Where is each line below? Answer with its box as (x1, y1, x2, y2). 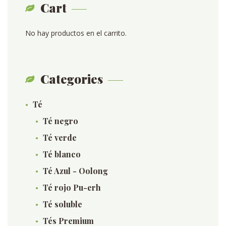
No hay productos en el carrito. (25, 28, 127, 38)
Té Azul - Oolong (43, 165, 108, 176)
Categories (40, 71, 103, 87)
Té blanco (43, 149, 81, 159)
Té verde (43, 132, 77, 143)
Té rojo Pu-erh (43, 182, 101, 193)
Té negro (43, 116, 78, 126)
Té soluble (43, 199, 82, 209)
